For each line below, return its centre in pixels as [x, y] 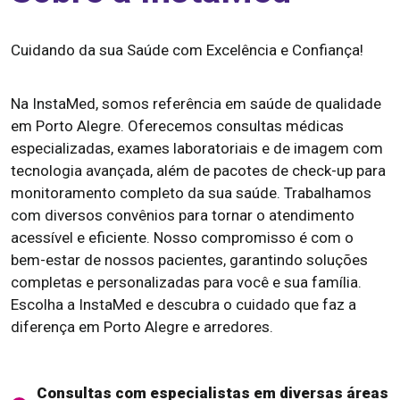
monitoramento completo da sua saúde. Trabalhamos [191, 193]
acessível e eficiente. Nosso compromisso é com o [182, 238]
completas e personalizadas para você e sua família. [186, 283]
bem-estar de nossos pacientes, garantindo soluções [189, 260]
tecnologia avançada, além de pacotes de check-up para [198, 171]
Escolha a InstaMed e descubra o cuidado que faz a [183, 305]
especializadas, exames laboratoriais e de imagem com [197, 149]
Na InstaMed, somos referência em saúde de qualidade [196, 104]
